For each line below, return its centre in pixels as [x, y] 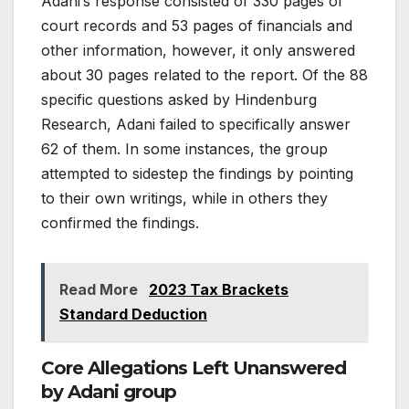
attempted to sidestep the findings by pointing [197, 173]
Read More [100, 289]
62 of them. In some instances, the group [184, 148]
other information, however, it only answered [198, 50]
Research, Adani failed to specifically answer [196, 124]
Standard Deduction [133, 314]
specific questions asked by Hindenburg [179, 99]
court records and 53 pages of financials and [197, 25]
